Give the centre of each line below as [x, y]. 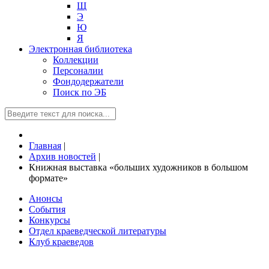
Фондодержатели [88, 81]
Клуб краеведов [61, 242]
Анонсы [46, 198]
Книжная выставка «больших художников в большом [138, 167]
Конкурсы [50, 220]
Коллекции [76, 60]
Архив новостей [62, 156]
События [47, 209]
